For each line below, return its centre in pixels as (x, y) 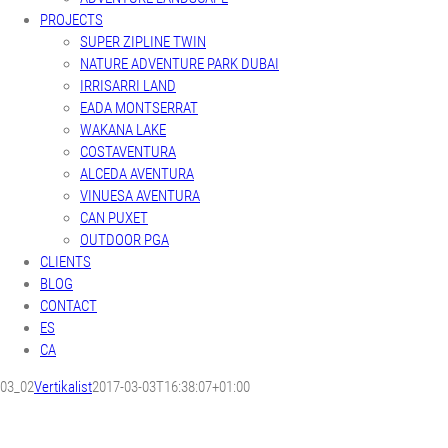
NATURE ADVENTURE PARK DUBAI (179, 64)
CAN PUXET (114, 218)
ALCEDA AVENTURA (137, 174)
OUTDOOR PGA (124, 240)
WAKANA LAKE (123, 130)
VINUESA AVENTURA (140, 196)
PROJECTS (71, 20)
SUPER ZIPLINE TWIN (143, 42)
